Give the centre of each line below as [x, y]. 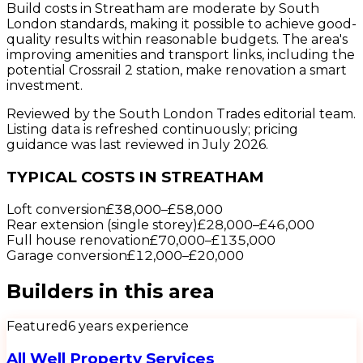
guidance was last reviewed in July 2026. [137, 145]
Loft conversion [56, 209]
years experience [132, 327]
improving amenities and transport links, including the [181, 55]
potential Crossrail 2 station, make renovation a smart [177, 70]
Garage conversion [67, 255]
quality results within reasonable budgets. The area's [177, 40]
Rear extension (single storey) [102, 224]
